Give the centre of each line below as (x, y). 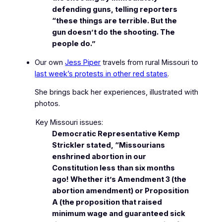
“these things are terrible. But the (115, 21)
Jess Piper (83, 62)
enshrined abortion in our (99, 156)
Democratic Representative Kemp (116, 134)
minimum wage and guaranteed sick (119, 213)
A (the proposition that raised (107, 202)
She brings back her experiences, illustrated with (117, 92)
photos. (48, 104)
